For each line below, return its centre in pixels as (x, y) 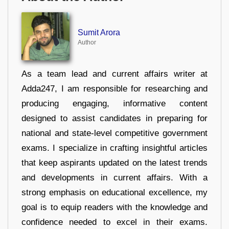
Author (87, 42)
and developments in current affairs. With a (114, 177)
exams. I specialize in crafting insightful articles (114, 148)
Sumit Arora (99, 32)
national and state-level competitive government (114, 133)
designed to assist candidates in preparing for (114, 118)
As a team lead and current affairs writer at (114, 74)
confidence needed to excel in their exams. (114, 222)
